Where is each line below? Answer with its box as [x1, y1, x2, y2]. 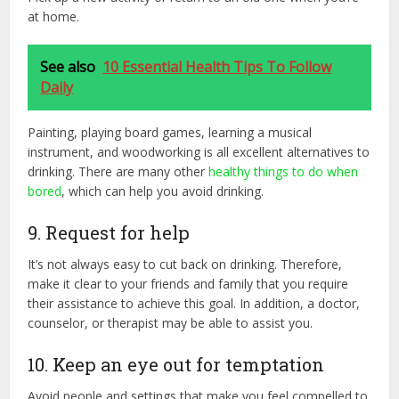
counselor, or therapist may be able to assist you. [28, 313, 313, 331]
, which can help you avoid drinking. [61, 182, 265, 199]
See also [40, 56, 96, 77]
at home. [28, 7, 80, 25]
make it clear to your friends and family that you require [28, 274, 349, 292]
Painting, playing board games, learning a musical [28, 123, 313, 141]
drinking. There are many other [28, 162, 209, 180]
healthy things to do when [208, 162, 359, 180]
